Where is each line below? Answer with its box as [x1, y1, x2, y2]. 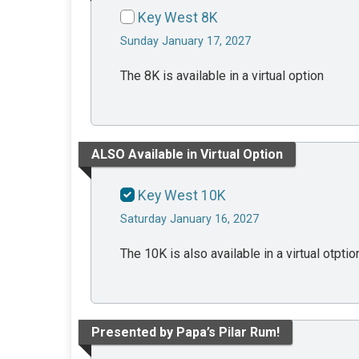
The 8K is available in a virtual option [120, 68, 324, 84]
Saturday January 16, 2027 [120, 212, 259, 227]
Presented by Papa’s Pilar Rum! [91, 324, 280, 340]
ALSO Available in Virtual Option [91, 146, 283, 162]
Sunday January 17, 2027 [120, 34, 251, 49]
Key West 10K [138, 188, 226, 204]
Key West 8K [138, 10, 218, 26]
